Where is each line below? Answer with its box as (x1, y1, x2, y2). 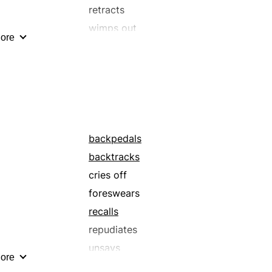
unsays (88, 242, 120, 254)
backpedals (88, 132, 141, 145)
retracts (88, 4, 124, 16)
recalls (88, 205, 118, 218)
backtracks (88, 151, 140, 163)
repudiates (88, 223, 137, 236)
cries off (88, 169, 127, 182)
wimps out (88, 22, 137, 35)
